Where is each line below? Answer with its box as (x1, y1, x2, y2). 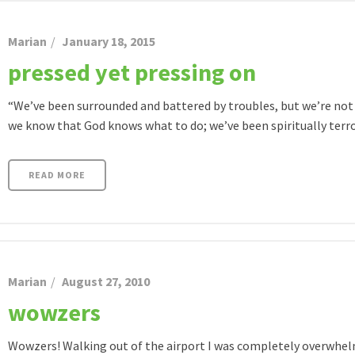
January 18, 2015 (62, 33, 155, 49)
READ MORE (29, 169, 86, 181)
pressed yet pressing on (8, 57, 256, 87)
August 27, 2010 (62, 273, 150, 289)
